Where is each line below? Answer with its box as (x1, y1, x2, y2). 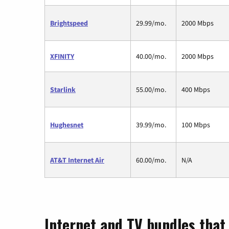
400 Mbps (181, 85, 210, 95)
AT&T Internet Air (50, 155, 104, 165)
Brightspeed (50, 18, 88, 28)
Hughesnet (50, 120, 83, 130)
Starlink (50, 85, 76, 95)
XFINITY (50, 52, 74, 61)
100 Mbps (181, 120, 210, 130)
